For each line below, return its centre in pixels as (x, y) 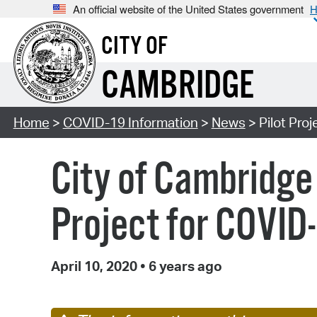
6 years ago (184, 266)
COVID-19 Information (130, 123)
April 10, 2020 (96, 266)
